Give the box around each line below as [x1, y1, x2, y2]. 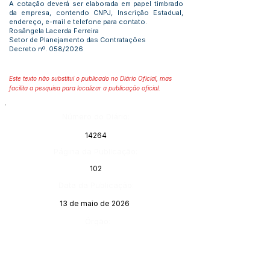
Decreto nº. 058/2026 [9, 45, 83, 53]
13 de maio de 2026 [60, 199, 130, 208]
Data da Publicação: [58, 180, 134, 190]
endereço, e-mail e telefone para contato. [9, 17, 147, 26]
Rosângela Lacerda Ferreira [9, 27, 99, 35]
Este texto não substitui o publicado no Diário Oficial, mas [9, 75, 172, 82]
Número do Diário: [62, 111, 130, 121]
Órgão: [85, 216, 110, 226]
